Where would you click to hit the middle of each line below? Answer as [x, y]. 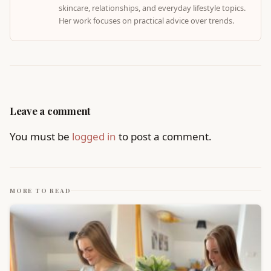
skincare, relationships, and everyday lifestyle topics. [152, 8]
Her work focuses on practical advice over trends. [146, 20]
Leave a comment [51, 110]
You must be [41, 136]
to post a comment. [164, 136]
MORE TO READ [41, 190]
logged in [94, 136]
